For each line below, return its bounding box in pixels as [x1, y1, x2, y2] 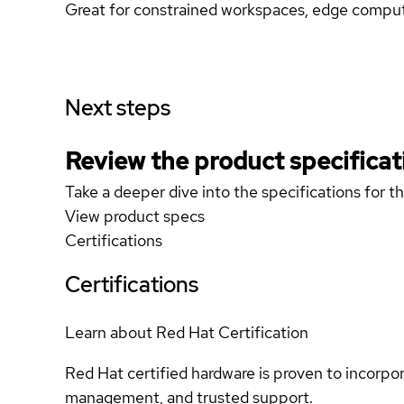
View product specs [65, 206, 205, 226]
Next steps [65, 94, 170, 122]
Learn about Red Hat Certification [65, 321, 308, 343]
